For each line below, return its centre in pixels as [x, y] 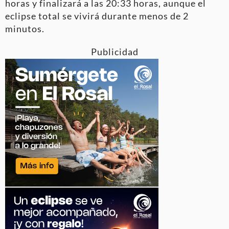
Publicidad [114, 52]
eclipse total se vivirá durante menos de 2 [97, 16]
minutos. [25, 29]
